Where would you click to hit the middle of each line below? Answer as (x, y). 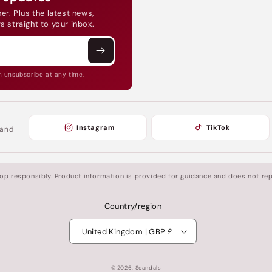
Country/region (133, 206)
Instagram (95, 127)
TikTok (218, 127)
